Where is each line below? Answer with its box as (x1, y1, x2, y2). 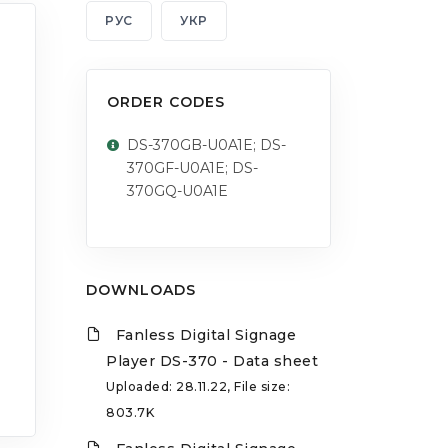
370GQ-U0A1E (127, 182, 228, 201)
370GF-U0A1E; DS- (127, 159, 258, 178)
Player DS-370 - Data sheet (106, 352, 318, 371)
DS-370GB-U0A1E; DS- (127, 136, 286, 155)
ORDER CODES (107, 93, 225, 112)
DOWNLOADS (86, 281, 196, 300)
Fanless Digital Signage (115, 326, 296, 345)
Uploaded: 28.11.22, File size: (106, 379, 290, 395)
